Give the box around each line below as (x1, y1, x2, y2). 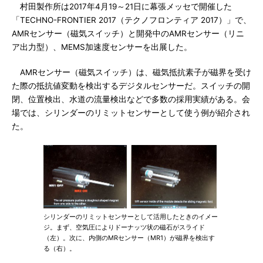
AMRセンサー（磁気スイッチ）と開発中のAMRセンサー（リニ (12, 29, 244, 38)
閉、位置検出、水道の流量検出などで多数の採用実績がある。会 (12, 95, 250, 104)
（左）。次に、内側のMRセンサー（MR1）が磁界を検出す (43, 234, 215, 242)
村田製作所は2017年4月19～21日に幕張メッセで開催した (12, 2, 232, 11)
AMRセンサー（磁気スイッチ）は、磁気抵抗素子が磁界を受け (12, 68, 251, 77)
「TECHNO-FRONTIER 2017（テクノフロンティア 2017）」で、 (12, 15, 251, 25)
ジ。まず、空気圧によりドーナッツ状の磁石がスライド (43, 223, 205, 231)
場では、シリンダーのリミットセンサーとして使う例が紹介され (12, 108, 250, 117)
